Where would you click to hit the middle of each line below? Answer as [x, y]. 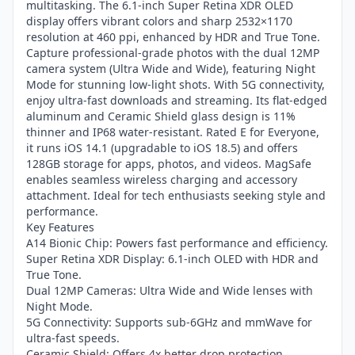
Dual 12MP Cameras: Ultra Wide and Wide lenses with [170, 290]
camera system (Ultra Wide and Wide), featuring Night [171, 69]
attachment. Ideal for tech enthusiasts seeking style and [176, 195]
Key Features [60, 227]
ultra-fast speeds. [73, 338]
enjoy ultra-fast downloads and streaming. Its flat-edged [177, 100]
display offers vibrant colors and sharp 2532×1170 [159, 21]
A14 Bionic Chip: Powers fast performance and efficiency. [177, 243]
